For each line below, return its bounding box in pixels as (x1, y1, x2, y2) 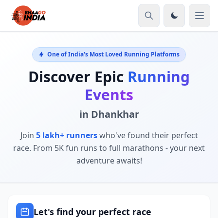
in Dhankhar (79, 108, 139, 121)
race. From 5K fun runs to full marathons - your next (13, 143, 205, 153)
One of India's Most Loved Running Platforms (47, 50, 180, 58)
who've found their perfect (97, 130, 198, 141)
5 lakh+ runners (36, 130, 97, 141)
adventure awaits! (76, 155, 142, 166)
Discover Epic (28, 67, 127, 87)
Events (85, 85, 133, 105)
